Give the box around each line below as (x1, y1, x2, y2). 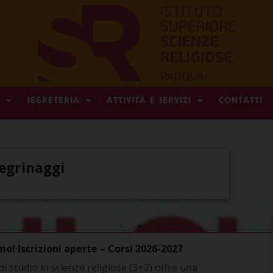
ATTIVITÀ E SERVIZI (107, 94, 192, 107)
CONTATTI (218, 94, 263, 107)
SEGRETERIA (26, 94, 80, 107)
